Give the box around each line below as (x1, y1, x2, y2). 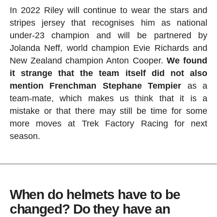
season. (9, 131, 40, 141)
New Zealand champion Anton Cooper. (9, 56, 167, 66)
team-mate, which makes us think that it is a (9, 93, 208, 104)
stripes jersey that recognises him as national (9, 18, 208, 28)
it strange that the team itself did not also (9, 68, 208, 78)
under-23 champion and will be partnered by (9, 31, 208, 41)
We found (167, 56, 208, 66)
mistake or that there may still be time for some (9, 106, 208, 116)
